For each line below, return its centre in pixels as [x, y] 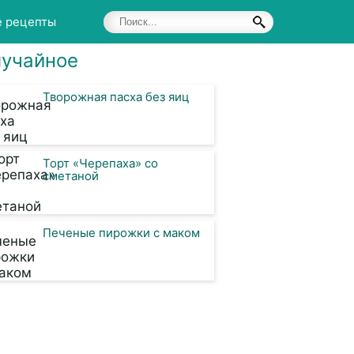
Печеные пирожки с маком [121, 233]
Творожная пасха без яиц [116, 97]
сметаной [71, 176]
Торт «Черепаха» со [100, 163]
